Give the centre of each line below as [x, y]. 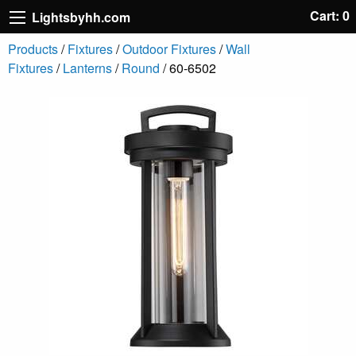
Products [33, 48]
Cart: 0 [330, 15]
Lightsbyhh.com [81, 17]
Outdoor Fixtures [169, 48]
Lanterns [87, 68]
